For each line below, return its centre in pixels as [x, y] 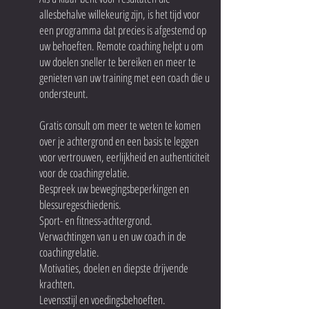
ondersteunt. [64, 93]
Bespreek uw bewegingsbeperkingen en [114, 189]
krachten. [57, 284]
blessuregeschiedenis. [80, 205]
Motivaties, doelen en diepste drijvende [114, 268]
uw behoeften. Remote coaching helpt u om [121, 46]
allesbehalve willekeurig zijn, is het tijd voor [120, 14]
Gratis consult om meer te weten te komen [120, 125]
